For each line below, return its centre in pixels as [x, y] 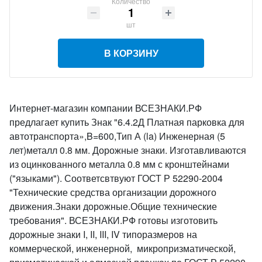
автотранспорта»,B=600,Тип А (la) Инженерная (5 [117, 136]
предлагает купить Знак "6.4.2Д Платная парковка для [127, 122]
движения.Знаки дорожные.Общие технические [113, 206]
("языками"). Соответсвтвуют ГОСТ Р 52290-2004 [116, 178]
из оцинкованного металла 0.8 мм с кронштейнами [119, 164]
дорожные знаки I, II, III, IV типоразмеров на [103, 234]
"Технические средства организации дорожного [113, 192]
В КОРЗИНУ [131, 53]
